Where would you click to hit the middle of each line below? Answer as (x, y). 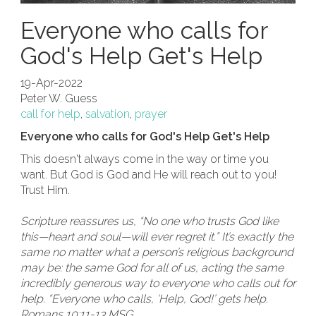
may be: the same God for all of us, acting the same (152, 268)
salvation (108, 114)
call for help (50, 114)
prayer (151, 114)
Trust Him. (45, 190)
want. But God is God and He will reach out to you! (148, 175)
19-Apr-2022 (51, 83)
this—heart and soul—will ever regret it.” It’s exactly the (157, 237)
